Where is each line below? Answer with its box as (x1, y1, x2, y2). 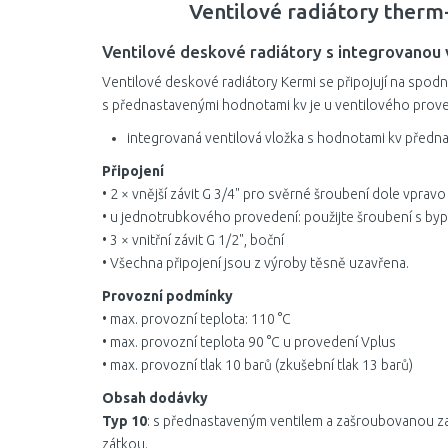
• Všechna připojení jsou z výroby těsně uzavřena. (102, 255, 409, 271)
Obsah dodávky (102, 390, 208, 406)
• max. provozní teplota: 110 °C (102, 311, 291, 327)
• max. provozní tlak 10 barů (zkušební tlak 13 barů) (102, 357, 413, 373)
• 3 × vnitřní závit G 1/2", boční (102, 232, 284, 248)
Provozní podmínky (102, 288, 233, 304)
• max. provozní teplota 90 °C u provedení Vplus (102, 334, 396, 350)
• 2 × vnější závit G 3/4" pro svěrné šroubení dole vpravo (102, 186, 446, 202)
